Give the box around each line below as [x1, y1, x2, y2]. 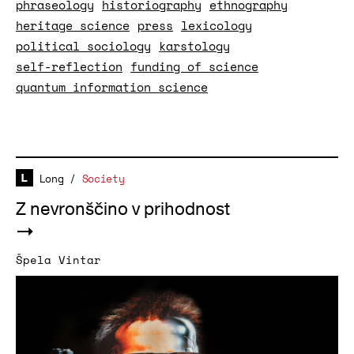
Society [81, 171, 125, 186]
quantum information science [16, 78, 208, 96]
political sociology [16, 37, 151, 55]
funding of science [130, 58, 258, 75]
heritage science [16, 17, 130, 34]
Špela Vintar [16, 251, 101, 268]
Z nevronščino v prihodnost [16, 198, 230, 221]
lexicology [181, 17, 252, 34]
